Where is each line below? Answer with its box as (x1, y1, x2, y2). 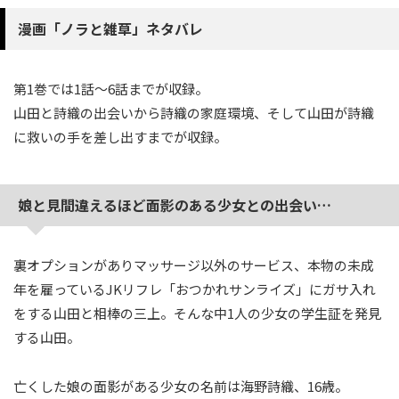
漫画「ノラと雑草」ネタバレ (18, 18, 203, 39)
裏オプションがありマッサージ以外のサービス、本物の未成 (13, 256, 374, 274)
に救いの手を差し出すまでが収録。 (13, 127, 227, 146)
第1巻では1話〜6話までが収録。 (13, 79, 208, 98)
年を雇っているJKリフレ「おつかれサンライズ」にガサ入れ (13, 280, 376, 298)
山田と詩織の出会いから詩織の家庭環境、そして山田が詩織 (13, 103, 374, 122)
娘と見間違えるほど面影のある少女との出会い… (18, 194, 331, 216)
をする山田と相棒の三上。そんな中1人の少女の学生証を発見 (13, 304, 381, 322)
